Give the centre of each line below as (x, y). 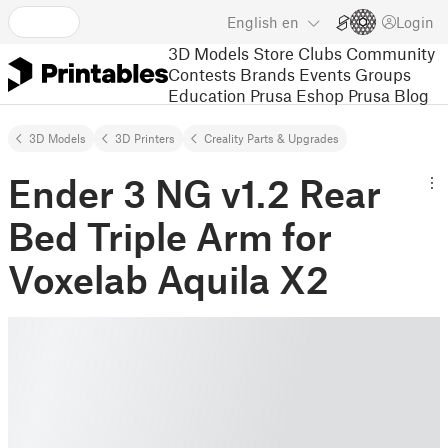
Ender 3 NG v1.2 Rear (194, 193)
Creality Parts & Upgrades (271, 138)
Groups (383, 73)
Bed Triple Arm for (170, 236)
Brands (267, 73)
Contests (202, 73)
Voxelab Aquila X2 (168, 279)
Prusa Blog (388, 94)
